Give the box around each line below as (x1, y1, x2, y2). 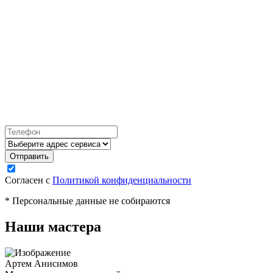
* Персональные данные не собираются (5, 196, 170, 207)
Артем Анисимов (5, 258, 78, 269)
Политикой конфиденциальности (52, 175, 191, 186)
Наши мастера (5, 219, 101, 235)
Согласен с (5, 175, 52, 186)
